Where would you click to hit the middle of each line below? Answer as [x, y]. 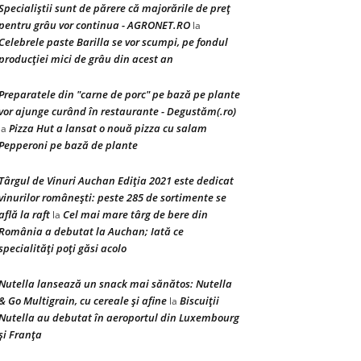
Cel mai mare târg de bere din [135, 214]
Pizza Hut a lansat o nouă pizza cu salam [108, 128]
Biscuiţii [199, 301]
